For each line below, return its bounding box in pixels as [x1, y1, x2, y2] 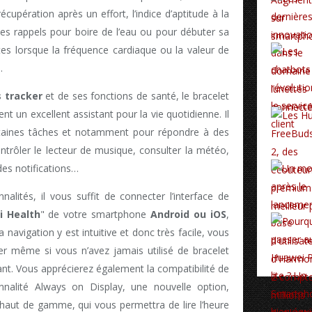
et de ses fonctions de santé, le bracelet [42, 89, 229, 103]
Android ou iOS [150, 208, 227, 221]
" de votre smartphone [40, 208, 151, 221]
